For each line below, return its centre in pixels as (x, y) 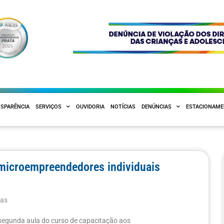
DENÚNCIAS (156, 106)
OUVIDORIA (90, 106)
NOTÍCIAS (123, 106)
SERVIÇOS (48, 106)
